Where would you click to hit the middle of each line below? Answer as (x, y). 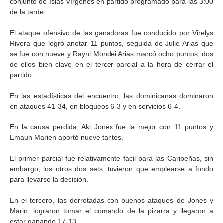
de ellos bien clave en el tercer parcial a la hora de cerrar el (111, 64)
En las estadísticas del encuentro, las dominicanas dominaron (111, 96)
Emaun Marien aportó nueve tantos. (67, 137)
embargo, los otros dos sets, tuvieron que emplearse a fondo (111, 169)
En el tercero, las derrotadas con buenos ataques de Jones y (111, 200)
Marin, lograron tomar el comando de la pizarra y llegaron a (111, 211)
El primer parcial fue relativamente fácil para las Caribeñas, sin (111, 158)
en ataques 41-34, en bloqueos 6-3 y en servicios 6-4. (95, 106)
